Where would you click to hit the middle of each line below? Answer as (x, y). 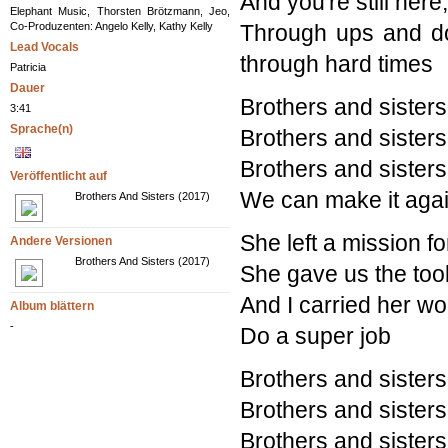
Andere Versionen (61, 241)
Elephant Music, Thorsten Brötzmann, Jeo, (120, 11)
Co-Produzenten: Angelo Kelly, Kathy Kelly (111, 26)
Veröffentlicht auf (58, 176)
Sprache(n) (41, 129)
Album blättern (52, 306)
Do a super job (315, 336)
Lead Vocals (44, 47)
